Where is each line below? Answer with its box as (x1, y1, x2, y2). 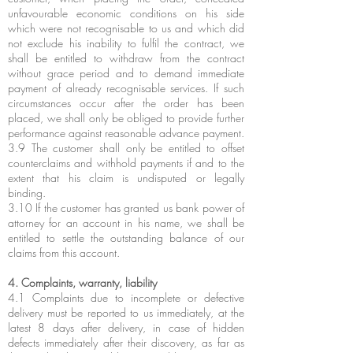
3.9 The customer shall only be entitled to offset (8, 140, 244, 155)
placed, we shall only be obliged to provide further (8, 110, 244, 125)
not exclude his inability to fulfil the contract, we (8, 35, 244, 50)
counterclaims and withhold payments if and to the (8, 155, 244, 170)
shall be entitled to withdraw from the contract (8, 50, 244, 65)
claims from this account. (8, 245, 120, 260)
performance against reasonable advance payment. (8, 125, 244, 140)
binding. (8, 185, 46, 200)
